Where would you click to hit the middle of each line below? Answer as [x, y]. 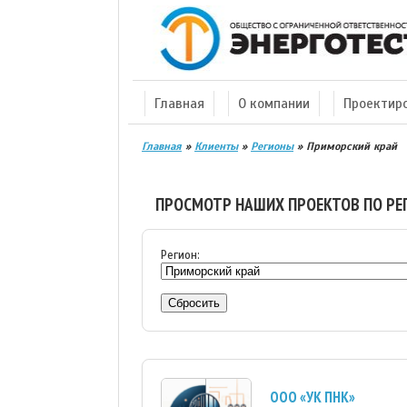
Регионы [272, 146]
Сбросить [194, 303]
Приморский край [352, 146]
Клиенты [216, 146]
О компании [274, 104]
